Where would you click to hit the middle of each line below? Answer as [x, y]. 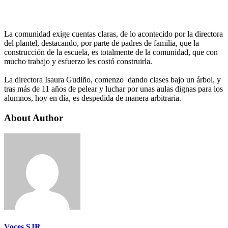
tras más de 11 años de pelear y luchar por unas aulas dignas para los [113, 89]
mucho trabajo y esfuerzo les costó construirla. [78, 62]
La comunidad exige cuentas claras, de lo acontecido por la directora [113, 34]
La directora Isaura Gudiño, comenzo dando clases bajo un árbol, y [112, 80]
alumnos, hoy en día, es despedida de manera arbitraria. [93, 98]
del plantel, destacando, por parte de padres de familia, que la [102, 43]
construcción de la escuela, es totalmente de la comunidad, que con [111, 52]
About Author [34, 118]
